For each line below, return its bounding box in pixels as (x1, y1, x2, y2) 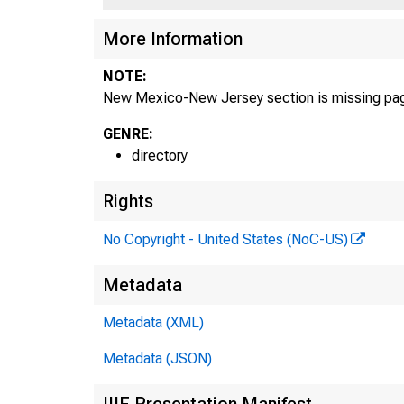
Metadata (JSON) (103, 349, 212, 367)
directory (132, 146, 188, 164)
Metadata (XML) (103, 313, 204, 331)
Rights (103, 189, 153, 212)
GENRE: (103, 124, 153, 142)
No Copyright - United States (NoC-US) (103, 230, 348, 248)
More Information (103, 27, 243, 50)
